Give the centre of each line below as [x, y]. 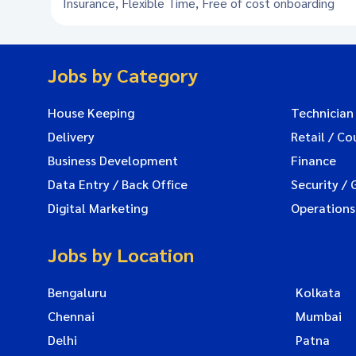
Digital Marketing [98, 208]
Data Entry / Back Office [118, 184]
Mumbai [319, 316]
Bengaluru [77, 292]
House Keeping [91, 112]
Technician [322, 112]
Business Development [113, 160]
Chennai [71, 316]
